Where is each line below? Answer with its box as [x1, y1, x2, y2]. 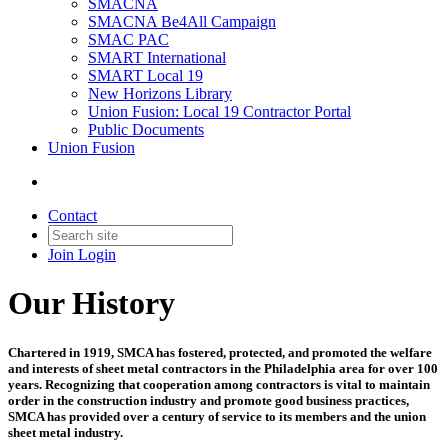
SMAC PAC [88, 31, 169, 48]
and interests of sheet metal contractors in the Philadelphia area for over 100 [8, 360, 438, 376]
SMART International [88, 49, 226, 66]
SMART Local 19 [88, 67, 203, 84]
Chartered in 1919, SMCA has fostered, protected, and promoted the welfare [8, 344, 432, 360]
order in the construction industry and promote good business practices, [8, 392, 409, 408]
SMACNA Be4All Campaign [88, 13, 276, 30]
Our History [8, 285, 175, 322]
